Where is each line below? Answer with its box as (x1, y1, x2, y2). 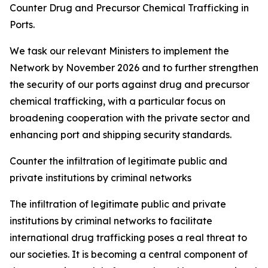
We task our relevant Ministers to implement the (10, 45, 229, 57)
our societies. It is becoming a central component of (10, 248, 248, 260)
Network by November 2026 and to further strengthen (10, 62, 258, 74)
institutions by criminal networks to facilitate (10, 215, 212, 227)
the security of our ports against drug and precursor (10, 78, 249, 90)
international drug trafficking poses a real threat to (10, 232, 247, 243)
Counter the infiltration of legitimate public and (10, 155, 227, 167)
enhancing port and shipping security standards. (10, 129, 232, 141)
